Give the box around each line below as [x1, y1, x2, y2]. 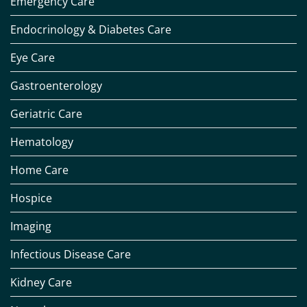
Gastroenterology [10, 78, 102, 94]
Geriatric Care [10, 106, 82, 122]
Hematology [10, 134, 73, 150]
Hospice [10, 191, 52, 206]
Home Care [10, 162, 69, 178]
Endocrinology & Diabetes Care [10, 22, 171, 38]
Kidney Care [10, 275, 72, 291]
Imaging [10, 219, 51, 234]
